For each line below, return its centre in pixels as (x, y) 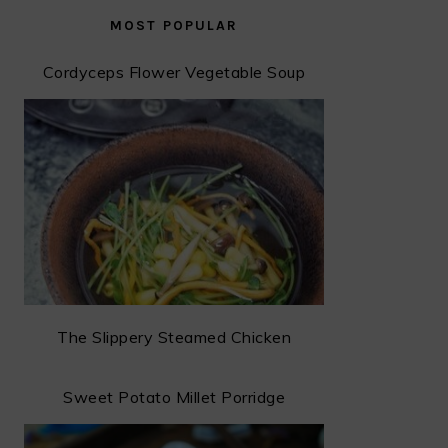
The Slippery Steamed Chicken (174, 336)
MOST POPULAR (174, 25)
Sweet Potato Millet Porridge (174, 396)
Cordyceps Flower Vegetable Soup (174, 72)
